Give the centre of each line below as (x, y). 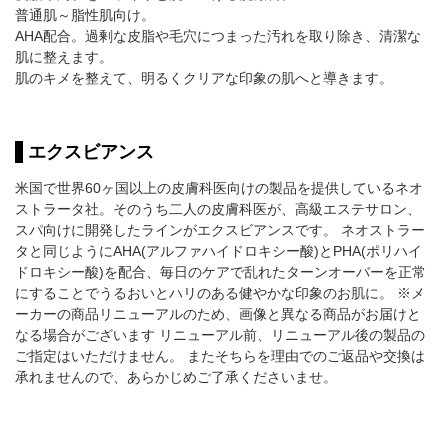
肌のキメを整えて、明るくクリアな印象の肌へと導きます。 (204, 77)
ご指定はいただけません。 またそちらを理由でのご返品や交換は (220, 355)
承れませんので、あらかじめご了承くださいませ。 (176, 376)
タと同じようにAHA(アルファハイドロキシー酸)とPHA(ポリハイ (218, 250)
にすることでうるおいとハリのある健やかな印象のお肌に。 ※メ (220, 292)
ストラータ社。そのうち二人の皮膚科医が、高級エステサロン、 (218, 208)
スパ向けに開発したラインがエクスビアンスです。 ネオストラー (220, 229)
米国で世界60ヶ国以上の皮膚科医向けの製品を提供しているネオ (219, 187)
